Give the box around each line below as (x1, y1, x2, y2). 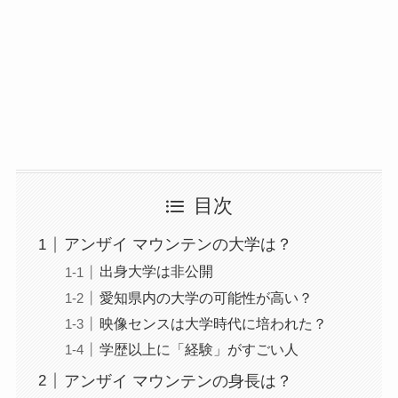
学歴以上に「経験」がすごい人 (99, 340, 298, 357)
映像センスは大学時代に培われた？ (99, 314, 327, 331)
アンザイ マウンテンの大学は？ (63, 235, 292, 254)
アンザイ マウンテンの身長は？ (63, 371, 292, 390)
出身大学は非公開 (99, 263, 213, 280)
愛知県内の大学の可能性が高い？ (99, 289, 313, 306)
